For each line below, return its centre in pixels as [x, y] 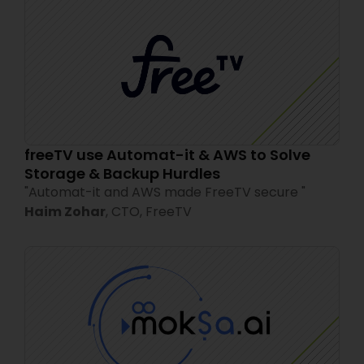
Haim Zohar [65, 211]
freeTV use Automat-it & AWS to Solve [167, 154]
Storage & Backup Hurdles [122, 173]
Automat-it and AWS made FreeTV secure [163, 192]
